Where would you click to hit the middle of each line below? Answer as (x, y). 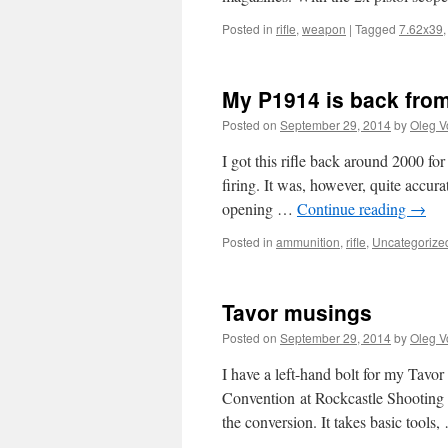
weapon (324, 28)
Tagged (375, 28)
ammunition (308, 241)
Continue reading (353, 208)
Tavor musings (297, 312)
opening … (259, 208)
